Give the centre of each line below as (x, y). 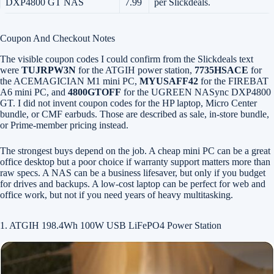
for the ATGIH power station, (135, 70)
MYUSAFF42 (169, 81)
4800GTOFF (94, 92)
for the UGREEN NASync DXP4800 (196, 92)
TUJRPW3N (49, 70)
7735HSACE (221, 70)
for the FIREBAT (233, 81)
